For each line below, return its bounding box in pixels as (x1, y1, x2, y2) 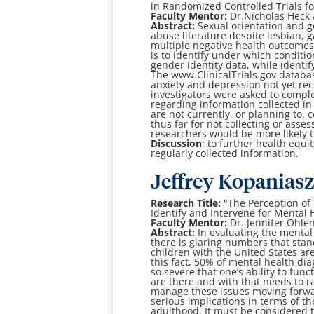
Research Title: (151, 196, 221, 210)
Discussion (151, 137, 203, 151)
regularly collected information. (151, 146, 299, 161)
